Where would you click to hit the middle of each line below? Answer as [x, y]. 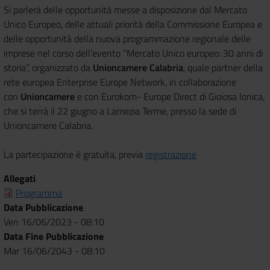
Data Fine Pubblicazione [54, 236]
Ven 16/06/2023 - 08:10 [54, 221]
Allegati [20, 178]
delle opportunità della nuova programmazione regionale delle [127, 38]
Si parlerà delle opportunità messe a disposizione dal [109, 9]
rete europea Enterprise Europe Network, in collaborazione [120, 82]
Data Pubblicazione [43, 207]
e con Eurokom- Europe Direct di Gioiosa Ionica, [171, 96]
